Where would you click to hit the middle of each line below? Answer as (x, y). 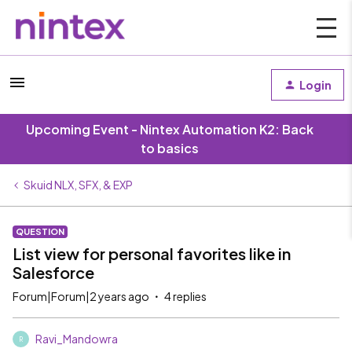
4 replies (185, 296)
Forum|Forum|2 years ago (81, 296)
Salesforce (53, 272)
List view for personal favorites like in (152, 253)
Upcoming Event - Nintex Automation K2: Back (170, 129)
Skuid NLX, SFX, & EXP (78, 185)
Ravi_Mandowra (77, 339)
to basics (170, 148)
